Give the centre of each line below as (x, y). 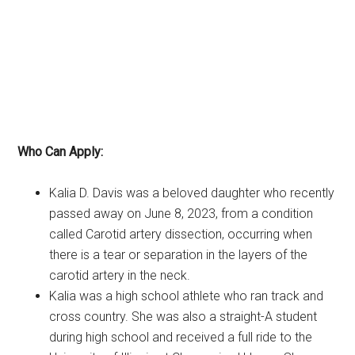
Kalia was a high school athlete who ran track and (187, 296)
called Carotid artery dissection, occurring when (181, 234)
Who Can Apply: (61, 151)
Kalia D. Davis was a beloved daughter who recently (192, 193)
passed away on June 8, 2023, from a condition (181, 213)
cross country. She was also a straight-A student (183, 316)
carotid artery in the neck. (120, 275)
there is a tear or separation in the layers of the (179, 254)
